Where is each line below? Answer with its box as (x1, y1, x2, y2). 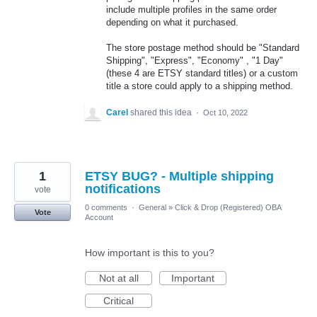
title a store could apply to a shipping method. (106, 80, 293, 91)
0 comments (85, 202, 127, 212)
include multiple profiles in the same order (106, 4, 277, 15)
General (139, 202, 166, 212)
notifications (85, 181, 161, 196)
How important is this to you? (85, 246, 214, 258)
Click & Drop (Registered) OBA (175, 202, 281, 212)
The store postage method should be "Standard (106, 42, 299, 53)
